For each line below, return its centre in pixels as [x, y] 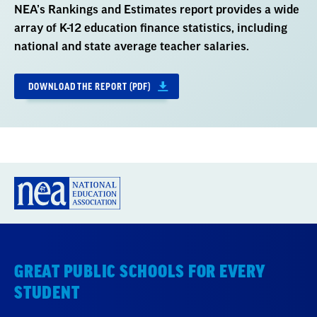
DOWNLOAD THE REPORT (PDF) [90, 86]
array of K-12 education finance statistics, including [151, 28]
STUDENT [47, 293]
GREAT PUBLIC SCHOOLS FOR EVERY [140, 271]
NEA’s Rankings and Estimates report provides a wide [157, 10]
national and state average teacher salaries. [132, 46]
